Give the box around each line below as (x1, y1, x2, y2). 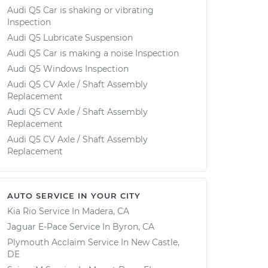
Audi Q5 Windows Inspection (7, 63, 129, 74)
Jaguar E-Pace (7, 221, 67, 232)
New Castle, (131, 237, 179, 248)
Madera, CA (82, 206, 129, 217)
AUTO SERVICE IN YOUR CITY (7, 191, 141, 200)
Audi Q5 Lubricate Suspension (7, 32, 133, 43)
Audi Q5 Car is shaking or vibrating (7, 5, 154, 16)
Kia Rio (7, 206, 36, 217)
